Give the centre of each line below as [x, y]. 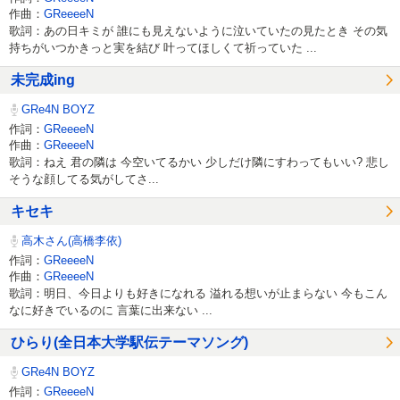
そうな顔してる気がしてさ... [84, 179]
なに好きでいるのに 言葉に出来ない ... [111, 310]
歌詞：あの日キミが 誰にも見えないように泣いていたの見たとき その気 [198, 30]
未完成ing [43, 80]
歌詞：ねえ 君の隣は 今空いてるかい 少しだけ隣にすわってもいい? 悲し [199, 162]
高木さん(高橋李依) [70, 241]
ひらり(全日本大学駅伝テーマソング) [129, 342]
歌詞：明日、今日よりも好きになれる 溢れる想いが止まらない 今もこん [198, 293]
